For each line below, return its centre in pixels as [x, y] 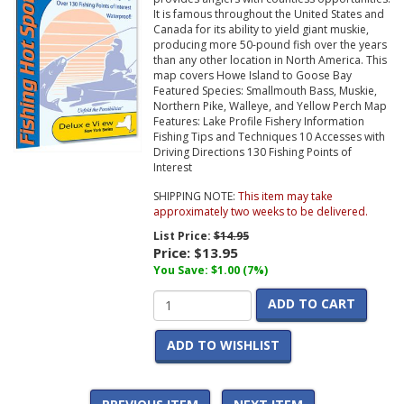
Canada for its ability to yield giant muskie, [261, 30]
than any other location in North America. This [270, 60]
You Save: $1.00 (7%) [210, 271]
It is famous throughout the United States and [268, 14]
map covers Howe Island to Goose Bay [252, 76]
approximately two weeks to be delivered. [260, 212]
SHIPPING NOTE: [195, 197]
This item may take [285, 197]
